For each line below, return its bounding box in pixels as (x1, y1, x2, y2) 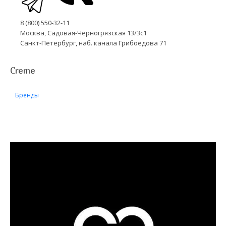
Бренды (15, 90, 39, 99)
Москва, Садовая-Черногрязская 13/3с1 (20, 28, 147, 37)
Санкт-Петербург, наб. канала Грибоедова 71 (20, 38, 166, 47)
